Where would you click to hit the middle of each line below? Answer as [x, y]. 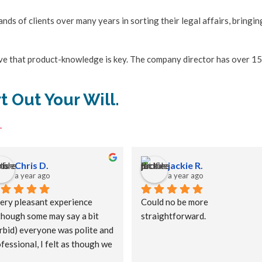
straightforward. [173, 216]
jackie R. [185, 165]
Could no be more [175, 202]
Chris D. [31, 165]
